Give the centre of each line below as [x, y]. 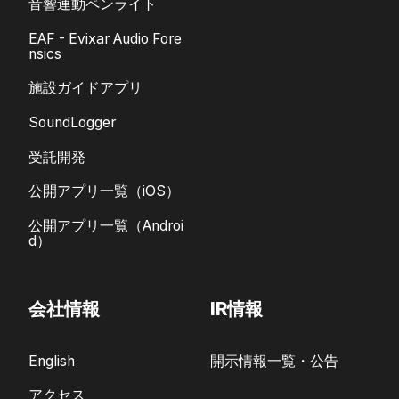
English [52, 361]
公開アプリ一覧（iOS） [104, 191]
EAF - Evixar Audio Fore [105, 38]
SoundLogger [72, 123]
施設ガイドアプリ [85, 88]
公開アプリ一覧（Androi [106, 226]
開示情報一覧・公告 [274, 361]
